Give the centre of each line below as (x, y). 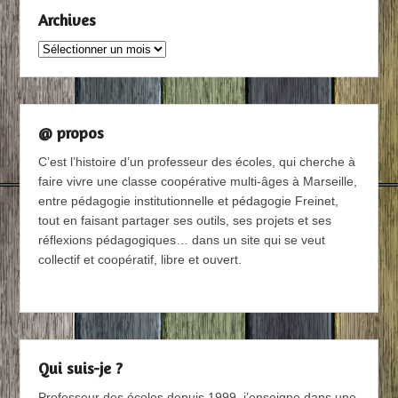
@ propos (72, 133)
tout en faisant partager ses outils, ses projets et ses (185, 221)
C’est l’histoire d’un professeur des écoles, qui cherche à (197, 162)
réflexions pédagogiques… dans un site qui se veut (182, 240)
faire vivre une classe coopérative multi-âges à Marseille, (198, 182)
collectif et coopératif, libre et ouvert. (140, 260)
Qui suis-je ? (81, 368)
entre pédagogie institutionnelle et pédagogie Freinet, (189, 201)
